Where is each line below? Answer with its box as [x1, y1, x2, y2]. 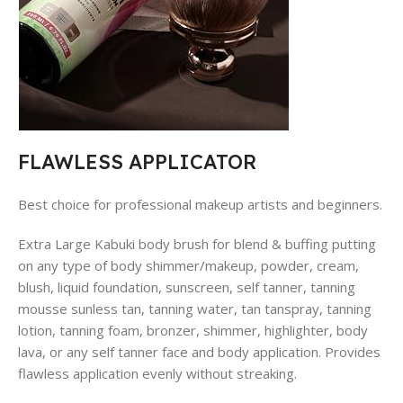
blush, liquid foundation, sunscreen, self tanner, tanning [18, 277, 355, 296]
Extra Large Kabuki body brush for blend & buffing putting [18, 234, 376, 253]
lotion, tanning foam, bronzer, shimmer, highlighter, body [18, 320, 368, 339]
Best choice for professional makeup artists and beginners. [18, 194, 382, 213]
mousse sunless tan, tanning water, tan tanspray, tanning [18, 299, 372, 318]
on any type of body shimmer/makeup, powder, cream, [18, 255, 359, 274]
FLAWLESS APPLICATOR [18, 148, 256, 175]
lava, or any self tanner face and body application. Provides [18, 342, 381, 361]
